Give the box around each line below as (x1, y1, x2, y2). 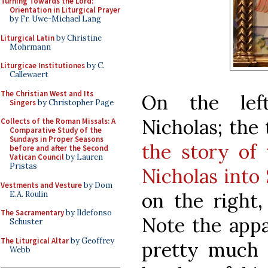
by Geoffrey (69, 235, 114, 246)
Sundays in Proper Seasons (10, 134, 103, 144)
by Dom (82, 179, 112, 190)
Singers (10, 97, 36, 108)
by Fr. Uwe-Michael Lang (10, 14, 101, 24)
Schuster (10, 217, 42, 227)
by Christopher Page (36, 97, 114, 108)
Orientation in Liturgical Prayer (10, 5, 120, 15)
